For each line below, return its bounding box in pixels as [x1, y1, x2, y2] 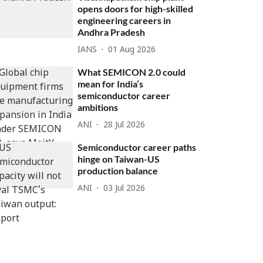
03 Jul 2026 [103, 183, 146, 194]
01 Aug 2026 [108, 45, 156, 55]
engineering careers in [77, 15, 171, 26]
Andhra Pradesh [77, 26, 146, 38]
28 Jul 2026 [103, 120, 146, 130]
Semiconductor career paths [77, 141, 197, 153]
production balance [77, 165, 159, 176]
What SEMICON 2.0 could [77, 66, 186, 77]
